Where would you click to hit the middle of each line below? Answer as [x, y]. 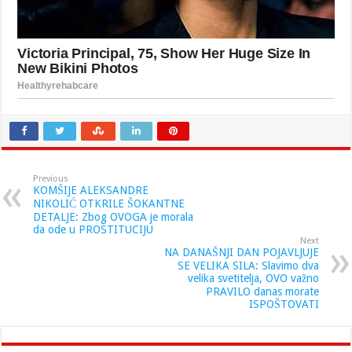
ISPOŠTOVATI [284, 304]
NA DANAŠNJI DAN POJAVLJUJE [241, 252]
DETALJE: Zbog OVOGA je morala [114, 216]
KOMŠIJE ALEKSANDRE [91, 190]
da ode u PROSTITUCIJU [93, 229]
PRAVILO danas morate [262, 291]
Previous [51, 178]
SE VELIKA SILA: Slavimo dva [248, 265]
